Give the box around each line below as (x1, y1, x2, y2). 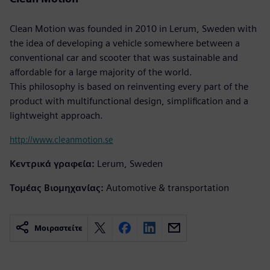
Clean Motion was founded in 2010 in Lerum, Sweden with (10, 22, 257, 34)
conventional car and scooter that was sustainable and (10, 51, 238, 63)
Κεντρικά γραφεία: (10, 157, 95, 169)
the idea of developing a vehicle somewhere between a (10, 37, 240, 49)
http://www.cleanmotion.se (10, 134, 113, 145)
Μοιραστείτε (34, 223, 83, 233)
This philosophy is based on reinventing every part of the (10, 80, 248, 92)
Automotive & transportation (106, 181, 229, 193)
